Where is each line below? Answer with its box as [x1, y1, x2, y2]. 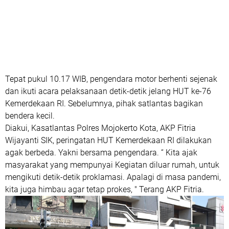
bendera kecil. [5, 110, 57, 121]
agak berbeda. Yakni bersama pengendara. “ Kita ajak [5, 147, 197, 157]
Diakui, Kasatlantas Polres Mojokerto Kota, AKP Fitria [5, 123, 196, 133]
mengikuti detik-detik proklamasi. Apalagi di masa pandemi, [5, 172, 221, 182]
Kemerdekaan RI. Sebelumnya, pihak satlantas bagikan [5, 98, 203, 108]
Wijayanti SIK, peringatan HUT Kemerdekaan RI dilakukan [5, 135, 212, 145]
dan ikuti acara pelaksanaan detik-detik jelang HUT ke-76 [5, 86, 211, 96]
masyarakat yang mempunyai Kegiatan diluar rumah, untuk [5, 159, 219, 170]
